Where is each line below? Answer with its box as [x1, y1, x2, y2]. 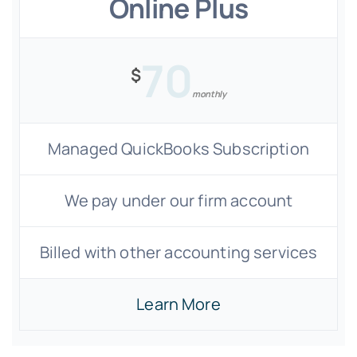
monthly [192, 88, 226, 100]
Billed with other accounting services [39, 241, 318, 263]
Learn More [136, 293, 221, 315]
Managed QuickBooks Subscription [48, 138, 309, 159]
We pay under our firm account [64, 190, 293, 211]
